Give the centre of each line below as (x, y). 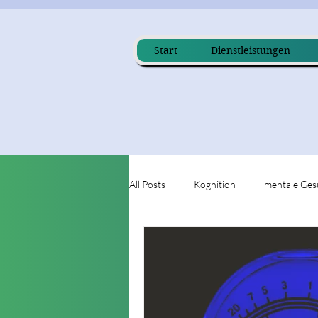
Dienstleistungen (250, 50)
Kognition (215, 184)
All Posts (147, 184)
